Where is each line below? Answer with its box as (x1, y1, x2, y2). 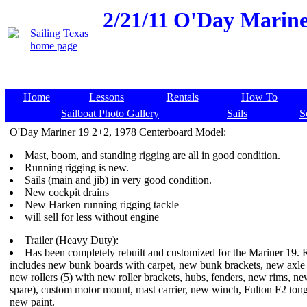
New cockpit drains (25, 186, 109, 198)
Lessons (89, 91, 124, 103)
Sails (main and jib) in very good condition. (25, 174, 212, 186)
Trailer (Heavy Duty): (25, 234, 119, 246)
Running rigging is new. (25, 162, 129, 173)
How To (241, 91, 278, 103)
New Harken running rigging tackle (25, 199, 179, 210)
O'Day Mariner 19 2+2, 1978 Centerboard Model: (10, 126, 226, 138)
